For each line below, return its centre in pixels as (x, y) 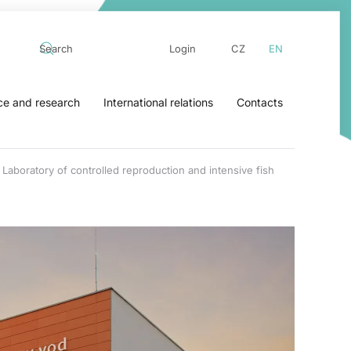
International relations (158, 102)
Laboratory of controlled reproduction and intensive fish (138, 170)
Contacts (260, 102)
